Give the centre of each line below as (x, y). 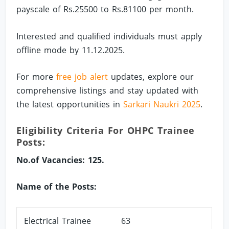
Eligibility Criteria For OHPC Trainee (106, 130)
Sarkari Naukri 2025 (162, 105)
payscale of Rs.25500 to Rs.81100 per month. (105, 9)
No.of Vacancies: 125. (61, 160)
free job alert (82, 77)
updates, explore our (151, 77)
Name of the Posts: (57, 187)
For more (37, 77)
